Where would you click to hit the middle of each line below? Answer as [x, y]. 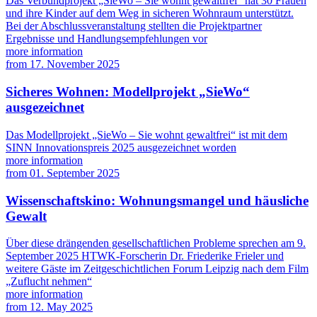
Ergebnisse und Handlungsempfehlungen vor [106, 39]
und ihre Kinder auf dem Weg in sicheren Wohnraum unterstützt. [150, 13]
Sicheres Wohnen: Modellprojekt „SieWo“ [128, 92]
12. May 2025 [61, 307]
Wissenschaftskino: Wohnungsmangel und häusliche [157, 200]
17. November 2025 [75, 64]
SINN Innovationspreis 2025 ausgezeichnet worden [121, 147]
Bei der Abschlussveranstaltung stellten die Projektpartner [134, 26]
